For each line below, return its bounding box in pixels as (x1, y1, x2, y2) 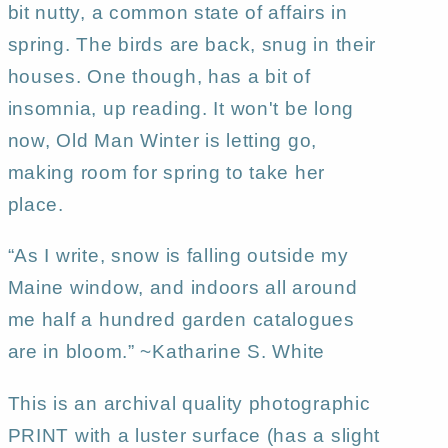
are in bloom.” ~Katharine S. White (7, 341, 326, 363)
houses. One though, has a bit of (7, 66, 311, 88)
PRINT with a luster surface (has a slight (7, 424, 381, 446)
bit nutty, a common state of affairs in (7, 2, 348, 24)
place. (7, 194, 70, 216)
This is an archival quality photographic (7, 392, 371, 414)
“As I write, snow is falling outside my (7, 245, 349, 267)
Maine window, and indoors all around (7, 277, 358, 299)
